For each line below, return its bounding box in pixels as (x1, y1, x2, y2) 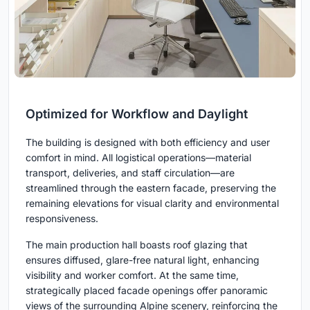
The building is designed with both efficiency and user (26, 136, 270, 149)
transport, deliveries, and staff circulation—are (26, 167, 235, 179)
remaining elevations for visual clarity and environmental (26, 197, 279, 210)
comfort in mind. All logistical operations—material (26, 152, 251, 164)
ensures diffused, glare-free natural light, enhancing (26, 254, 259, 266)
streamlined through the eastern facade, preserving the (26, 182, 276, 194)
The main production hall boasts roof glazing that (26, 239, 248, 251)
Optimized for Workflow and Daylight (26, 107, 248, 122)
